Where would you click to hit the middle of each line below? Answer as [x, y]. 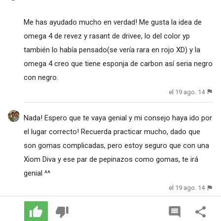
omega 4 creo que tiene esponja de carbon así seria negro [118, 64]
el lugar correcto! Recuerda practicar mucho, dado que [112, 132]
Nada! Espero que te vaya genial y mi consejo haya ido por [118, 118]
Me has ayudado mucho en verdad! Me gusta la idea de [112, 22]
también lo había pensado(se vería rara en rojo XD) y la [112, 50]
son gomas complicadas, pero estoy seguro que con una [116, 146]
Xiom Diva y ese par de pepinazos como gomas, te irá [111, 160]
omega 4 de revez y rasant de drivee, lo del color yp [107, 36]
